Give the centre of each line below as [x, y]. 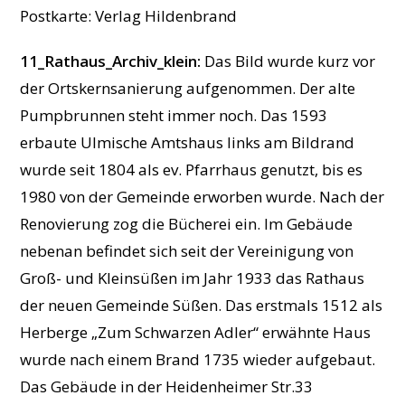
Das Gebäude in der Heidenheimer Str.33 [167, 387]
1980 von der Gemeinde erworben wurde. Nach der [202, 197]
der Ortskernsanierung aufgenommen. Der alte [188, 89]
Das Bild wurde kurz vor [288, 61]
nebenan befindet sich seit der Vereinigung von [187, 251]
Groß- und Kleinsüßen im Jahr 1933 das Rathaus [193, 278]
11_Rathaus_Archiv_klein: [111, 61]
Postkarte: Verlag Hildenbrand [129, 16]
